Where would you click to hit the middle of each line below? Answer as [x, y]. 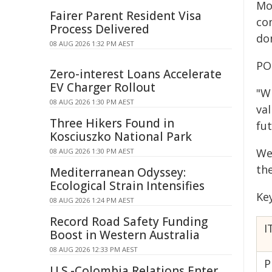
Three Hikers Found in [112, 123]
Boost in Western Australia [125, 235]
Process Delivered [100, 29]
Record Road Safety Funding [129, 222]
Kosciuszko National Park [121, 137]
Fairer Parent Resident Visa [126, 16]
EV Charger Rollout [103, 87]
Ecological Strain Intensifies [127, 186]
